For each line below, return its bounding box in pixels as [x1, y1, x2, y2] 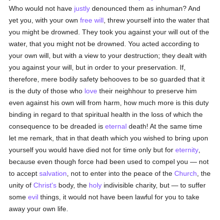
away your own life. [9, 205, 69, 213]
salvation [39, 169, 67, 177]
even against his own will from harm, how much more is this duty [9, 99, 209, 107]
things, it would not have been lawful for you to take [38, 193, 200, 201]
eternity [175, 146, 199, 154]
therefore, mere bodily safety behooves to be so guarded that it [9, 75, 205, 83]
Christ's [33, 181, 57, 189]
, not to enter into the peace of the [67, 169, 175, 177]
